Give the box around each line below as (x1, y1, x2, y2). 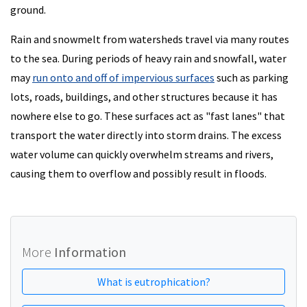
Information (54, 243, 127, 261)
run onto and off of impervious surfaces (32, 71, 214, 85)
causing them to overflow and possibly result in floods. (10, 167, 267, 181)
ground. (10, 3, 46, 17)
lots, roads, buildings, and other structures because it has (10, 90, 278, 104)
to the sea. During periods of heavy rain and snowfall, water (10, 51, 286, 66)
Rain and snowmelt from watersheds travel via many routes (10, 32, 289, 47)
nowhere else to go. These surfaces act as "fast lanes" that (10, 109, 285, 123)
